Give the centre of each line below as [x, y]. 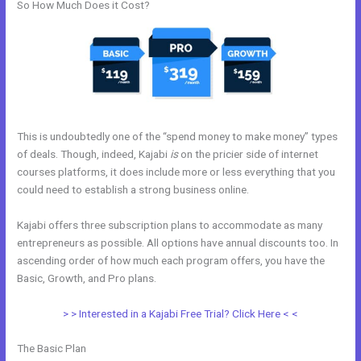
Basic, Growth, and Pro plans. [88, 278]
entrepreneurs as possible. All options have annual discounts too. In [178, 242]
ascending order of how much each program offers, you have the [171, 260]
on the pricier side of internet [249, 154]
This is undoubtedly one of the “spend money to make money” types [178, 136]
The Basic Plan [52, 349]
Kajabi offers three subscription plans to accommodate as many [170, 224]
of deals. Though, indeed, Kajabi [94, 154]
